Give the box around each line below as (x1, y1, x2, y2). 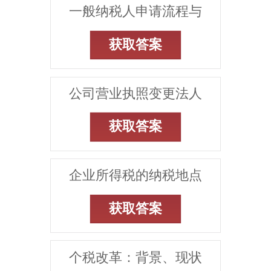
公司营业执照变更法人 (69, 86, 202, 101)
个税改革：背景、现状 (69, 250, 202, 265)
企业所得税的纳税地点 (69, 168, 202, 183)
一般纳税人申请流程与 (69, 4, 202, 19)
